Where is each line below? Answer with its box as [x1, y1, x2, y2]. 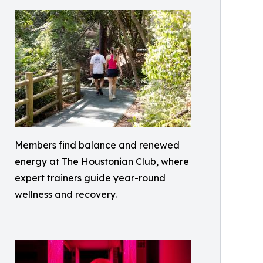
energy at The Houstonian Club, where [15, 156, 189, 167]
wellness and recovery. [15, 188, 117, 200]
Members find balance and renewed [15, 139, 180, 151]
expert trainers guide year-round [15, 172, 166, 184]
